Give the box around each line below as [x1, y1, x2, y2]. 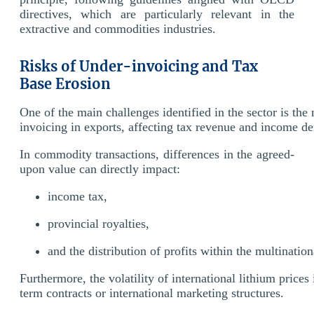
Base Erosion [20, 74, 111, 93]
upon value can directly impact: [20, 161, 180, 176]
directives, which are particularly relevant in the [20, 6, 294, 21]
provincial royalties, [48, 216, 149, 231]
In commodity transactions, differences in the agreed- [20, 146, 294, 161]
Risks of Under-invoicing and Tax [20, 57, 258, 75]
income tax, [48, 189, 111, 203]
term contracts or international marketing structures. [20, 285, 284, 300]
